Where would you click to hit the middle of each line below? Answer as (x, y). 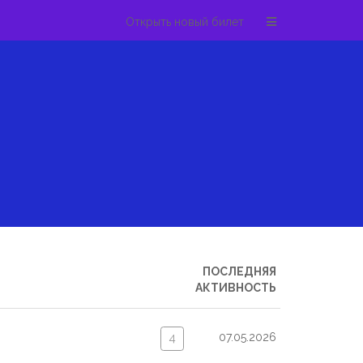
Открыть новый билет (185, 22)
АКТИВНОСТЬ (236, 288)
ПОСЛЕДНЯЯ (239, 271)
